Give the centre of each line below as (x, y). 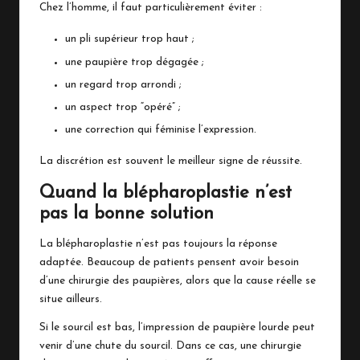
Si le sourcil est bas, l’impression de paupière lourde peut (177, 327)
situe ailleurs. (71, 299)
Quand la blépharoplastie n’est (166, 193)
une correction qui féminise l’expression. (161, 129)
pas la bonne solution (127, 214)
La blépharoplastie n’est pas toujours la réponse (158, 243)
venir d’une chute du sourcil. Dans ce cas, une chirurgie (170, 346)
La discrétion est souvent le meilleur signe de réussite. (171, 161)
